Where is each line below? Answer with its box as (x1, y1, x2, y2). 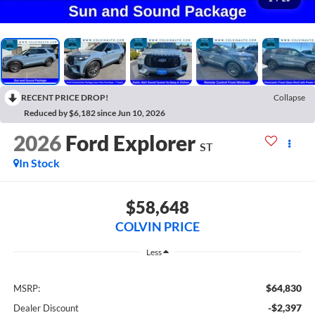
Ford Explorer (65, 130, 195, 156)
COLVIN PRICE (115, 218, 200, 234)
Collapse (274, 91, 305, 103)
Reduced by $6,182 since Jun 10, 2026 (24, 107, 165, 118)
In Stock (18, 156, 60, 170)
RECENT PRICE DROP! (21, 91, 108, 103)
